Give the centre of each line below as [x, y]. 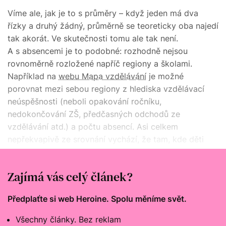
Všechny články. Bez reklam [68, 219]
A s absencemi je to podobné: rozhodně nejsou [98, 51]
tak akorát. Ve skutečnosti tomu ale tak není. [93, 38]
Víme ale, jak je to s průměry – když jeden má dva [103, 13]
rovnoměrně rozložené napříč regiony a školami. [100, 63]
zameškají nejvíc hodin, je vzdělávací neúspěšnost [103, 152]
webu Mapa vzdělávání [102, 76]
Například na [33, 76]
